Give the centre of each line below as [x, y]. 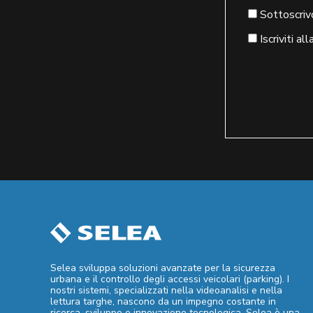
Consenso [274, 14]
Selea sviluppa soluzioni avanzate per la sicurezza [163, 268]
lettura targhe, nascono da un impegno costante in [163, 301]
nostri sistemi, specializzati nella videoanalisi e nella [166, 290]
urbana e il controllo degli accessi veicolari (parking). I [170, 279]
